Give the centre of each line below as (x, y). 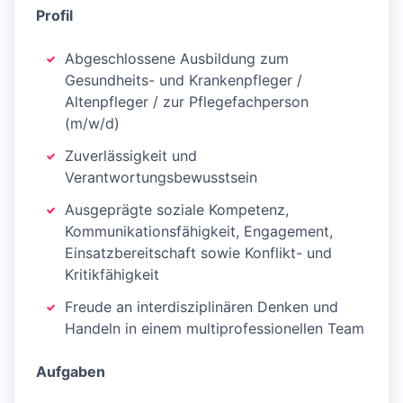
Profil (54, 16)
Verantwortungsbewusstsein (161, 178)
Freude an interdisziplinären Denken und (201, 307)
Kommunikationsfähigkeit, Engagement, (199, 232)
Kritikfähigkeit (112, 275)
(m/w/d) (92, 124)
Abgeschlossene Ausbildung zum (177, 59)
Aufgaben (71, 372)
